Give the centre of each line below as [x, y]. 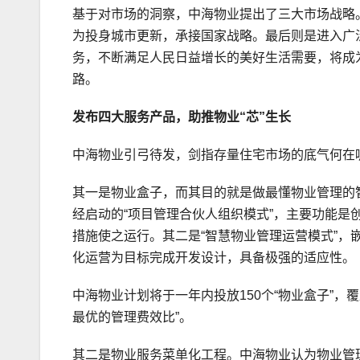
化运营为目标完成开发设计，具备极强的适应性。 [214, 258]
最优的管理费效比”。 [132, 317]
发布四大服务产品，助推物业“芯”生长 [182, 117]
